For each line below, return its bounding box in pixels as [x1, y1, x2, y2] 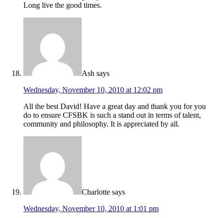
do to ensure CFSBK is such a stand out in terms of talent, [23, 111, 201, 120]
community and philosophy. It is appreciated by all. [23, 120, 180, 128]
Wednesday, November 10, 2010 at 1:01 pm [23, 204, 159, 213]
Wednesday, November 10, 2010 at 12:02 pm [23, 86, 163, 94]
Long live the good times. [23, 1, 102, 10]
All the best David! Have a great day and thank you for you [23, 102, 206, 111]
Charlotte [82, 188, 110, 197]
